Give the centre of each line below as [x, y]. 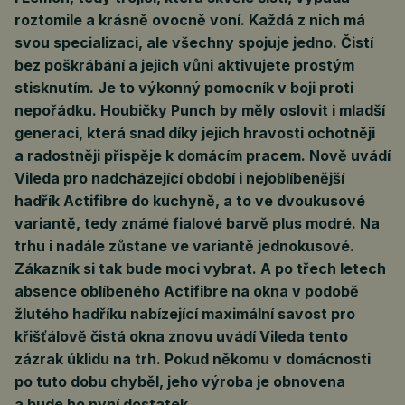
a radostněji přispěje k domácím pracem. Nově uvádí [202, 155]
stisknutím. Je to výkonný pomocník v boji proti [184, 88]
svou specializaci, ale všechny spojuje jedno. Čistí [194, 42]
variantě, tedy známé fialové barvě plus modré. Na [197, 223]
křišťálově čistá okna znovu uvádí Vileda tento [181, 336]
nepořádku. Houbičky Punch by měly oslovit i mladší [200, 110]
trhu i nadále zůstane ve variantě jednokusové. [184, 246]
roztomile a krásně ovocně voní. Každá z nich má [190, 20]
